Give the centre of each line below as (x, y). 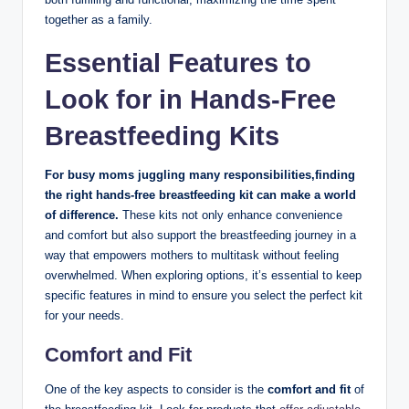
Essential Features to (178, 63)
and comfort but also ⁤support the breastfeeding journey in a (200, 236)
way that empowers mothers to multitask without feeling (192, 256)
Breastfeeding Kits (162, 136)
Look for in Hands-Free (190, 100)
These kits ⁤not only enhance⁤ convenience (231, 215)
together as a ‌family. (99, 20)
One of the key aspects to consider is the (156, 390)
